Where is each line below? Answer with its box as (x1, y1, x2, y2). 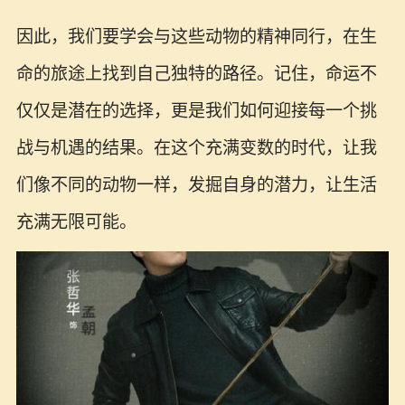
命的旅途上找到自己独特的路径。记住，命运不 (15, 64, 377, 84)
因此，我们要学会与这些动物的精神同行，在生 (15, 27, 377, 47)
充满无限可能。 (15, 212, 137, 232)
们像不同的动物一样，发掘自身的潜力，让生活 (15, 175, 377, 195)
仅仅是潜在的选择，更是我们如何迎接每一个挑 (15, 101, 377, 121)
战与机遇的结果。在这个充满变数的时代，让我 (15, 138, 377, 158)
